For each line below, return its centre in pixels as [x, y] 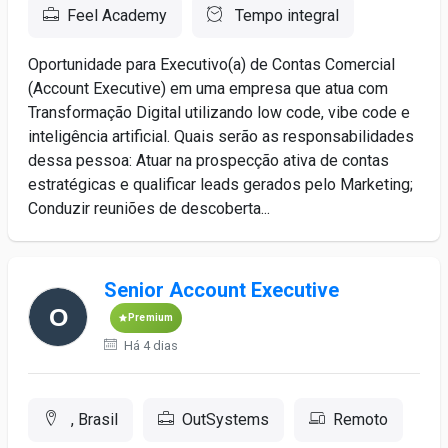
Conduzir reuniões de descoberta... [149, 208]
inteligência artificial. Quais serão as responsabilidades [221, 136]
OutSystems [225, 419]
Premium [150, 317]
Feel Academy [117, 15]
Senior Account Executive [221, 290]
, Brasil [92, 419]
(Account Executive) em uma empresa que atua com [208, 88]
